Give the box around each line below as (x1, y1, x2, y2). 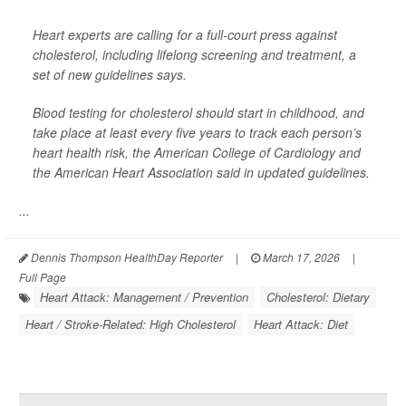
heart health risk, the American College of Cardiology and (33, 143, 361, 162)
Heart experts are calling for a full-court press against (33, 25, 337, 44)
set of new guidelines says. (33, 65, 187, 84)
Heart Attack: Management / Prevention (40, 288, 248, 306)
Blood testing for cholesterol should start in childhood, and (33, 103, 364, 122)
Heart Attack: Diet (254, 315, 348, 333)
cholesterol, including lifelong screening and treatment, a (33, 45, 356, 64)
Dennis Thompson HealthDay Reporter (28, 249, 223, 266)
